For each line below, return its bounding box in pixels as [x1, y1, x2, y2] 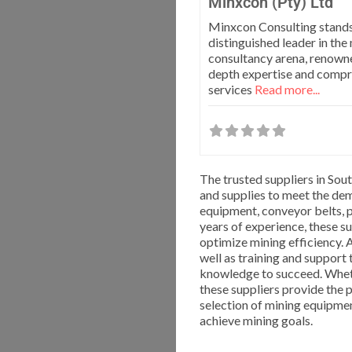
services [208, 82, 255, 97]
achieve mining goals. [200, 313, 313, 328]
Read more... [255, 82, 320, 97]
